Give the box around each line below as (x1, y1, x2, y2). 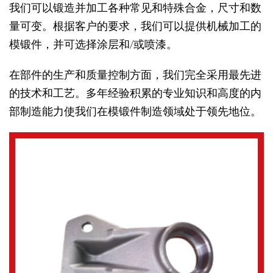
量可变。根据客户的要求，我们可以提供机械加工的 (9, 19, 261, 33)
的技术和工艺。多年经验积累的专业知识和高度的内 (9, 86, 261, 100)
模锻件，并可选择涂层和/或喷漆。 (9, 37, 177, 51)
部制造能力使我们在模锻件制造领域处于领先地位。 (9, 104, 261, 118)
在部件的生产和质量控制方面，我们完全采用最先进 (9, 68, 261, 82)
